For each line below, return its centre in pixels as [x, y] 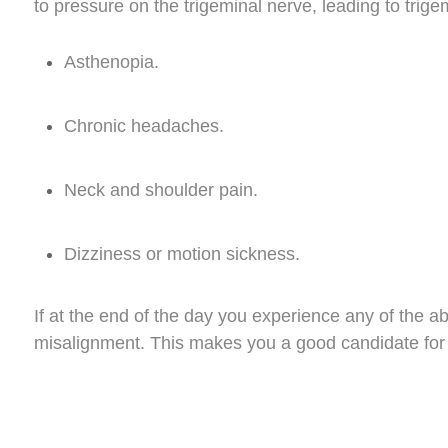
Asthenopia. [111, 61]
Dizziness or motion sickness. [181, 253]
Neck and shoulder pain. [160, 189]
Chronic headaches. [143, 125]
